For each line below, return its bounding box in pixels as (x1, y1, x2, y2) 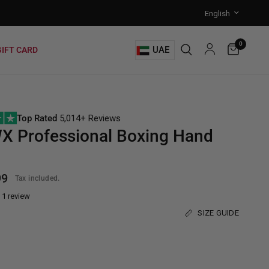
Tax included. (14, 174, 60, 183)
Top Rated (17, 113, 60, 124)
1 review (2, 192, 30, 201)
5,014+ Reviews (59, 113, 121, 124)
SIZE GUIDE (198, 208, 239, 217)
